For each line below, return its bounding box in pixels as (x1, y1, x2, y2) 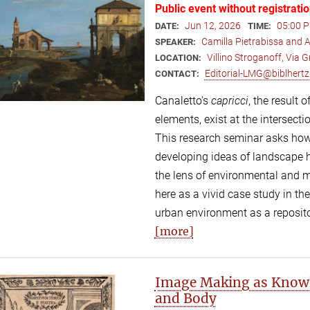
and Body (154, 289, 217, 307)
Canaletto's (154, 93, 211, 107)
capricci (210, 93, 248, 107)
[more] (154, 224, 194, 238)
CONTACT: (154, 69, 201, 80)
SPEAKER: (154, 37, 198, 48)
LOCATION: (154, 53, 203, 64)
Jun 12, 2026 (184, 20, 241, 32)
